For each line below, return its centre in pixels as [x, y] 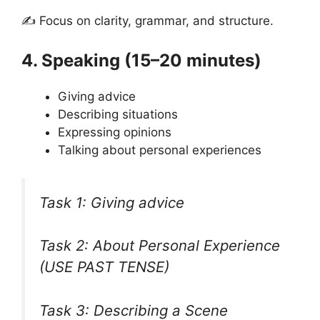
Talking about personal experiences [160, 150]
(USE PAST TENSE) [104, 267]
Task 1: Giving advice [112, 202]
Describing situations [118, 115]
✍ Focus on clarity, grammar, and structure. [147, 20]
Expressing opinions [115, 132]
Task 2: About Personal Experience [160, 246]
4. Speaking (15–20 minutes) [141, 61]
